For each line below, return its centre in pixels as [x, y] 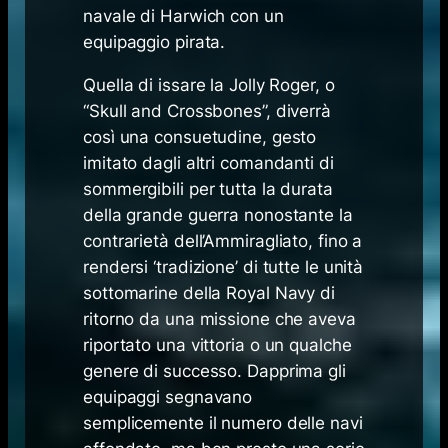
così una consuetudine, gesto [200, 136]
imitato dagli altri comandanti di [208, 162]
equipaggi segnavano [168, 396]
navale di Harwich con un [183, 15]
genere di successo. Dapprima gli [214, 370]
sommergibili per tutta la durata [208, 188]
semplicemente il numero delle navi [223, 422]
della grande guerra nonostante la [218, 214]
